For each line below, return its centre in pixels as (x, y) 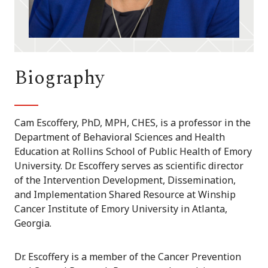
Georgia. (33, 223)
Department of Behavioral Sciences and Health (120, 137)
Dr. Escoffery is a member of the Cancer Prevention (128, 257)
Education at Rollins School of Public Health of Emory (133, 152)
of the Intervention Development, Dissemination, (125, 180)
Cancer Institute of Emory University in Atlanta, (121, 209)
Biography (59, 78)
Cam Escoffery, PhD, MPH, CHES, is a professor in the (133, 123)
